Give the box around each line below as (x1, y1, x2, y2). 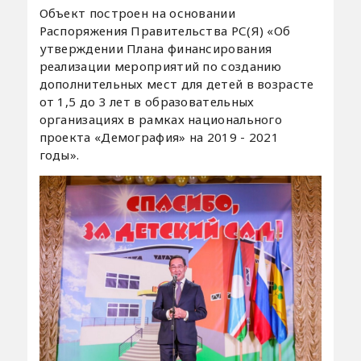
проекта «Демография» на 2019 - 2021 (39, 129, 280, 146)
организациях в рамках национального (39, 111, 283, 128)
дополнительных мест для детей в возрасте (39, 76, 314, 93)
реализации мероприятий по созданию (39, 58, 282, 75)
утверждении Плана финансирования (39, 40, 272, 57)
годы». (39, 147, 80, 164)
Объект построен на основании (39, 5, 235, 22)
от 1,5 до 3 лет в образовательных (39, 93, 255, 110)
